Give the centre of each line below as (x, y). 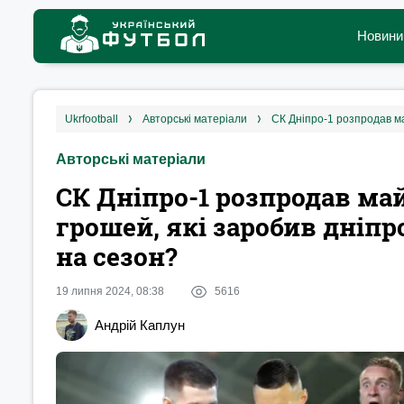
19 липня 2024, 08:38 (110, 291)
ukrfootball (96, 119)
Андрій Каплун (140, 325)
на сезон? (116, 257)
